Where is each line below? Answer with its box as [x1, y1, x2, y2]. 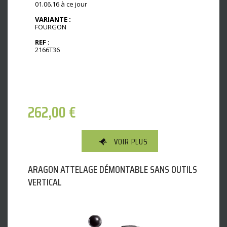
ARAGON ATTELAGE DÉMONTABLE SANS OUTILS [28, 161, 197, 177]
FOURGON [35, 22, 66, 31]
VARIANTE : [35, 14, 71, 24]
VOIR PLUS [114, 135, 148, 148]
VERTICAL [28, 173, 62, 190]
